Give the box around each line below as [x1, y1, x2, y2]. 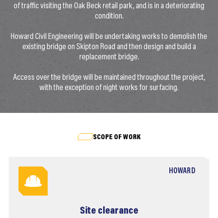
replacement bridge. [79, 53, 139, 62]
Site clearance [80, 206, 138, 217]
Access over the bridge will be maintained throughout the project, [13, 73, 205, 83]
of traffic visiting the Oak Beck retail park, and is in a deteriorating [14, 1, 204, 11]
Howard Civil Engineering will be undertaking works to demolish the [11, 33, 207, 42]
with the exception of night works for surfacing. [39, 84, 179, 93]
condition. [94, 12, 124, 21]
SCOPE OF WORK [92, 134, 141, 142]
